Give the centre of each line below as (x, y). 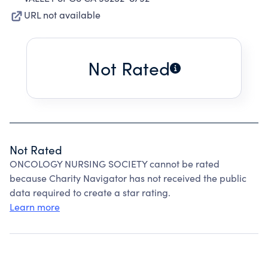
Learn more (35, 207)
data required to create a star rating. (90, 192)
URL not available (62, 15)
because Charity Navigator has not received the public (128, 178)
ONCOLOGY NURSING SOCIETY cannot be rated (115, 164)
